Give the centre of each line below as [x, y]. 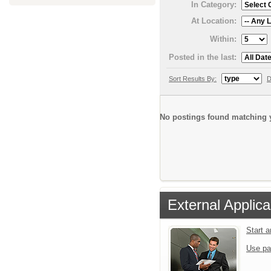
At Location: [214, 21]
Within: [223, 39]
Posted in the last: [203, 57]
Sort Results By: [193, 78]
